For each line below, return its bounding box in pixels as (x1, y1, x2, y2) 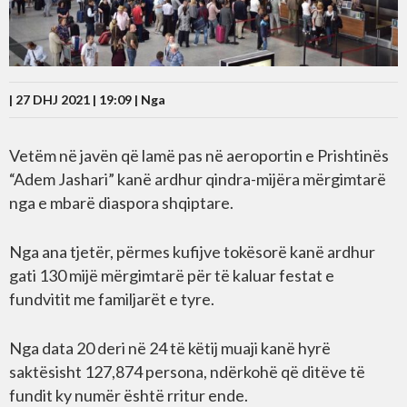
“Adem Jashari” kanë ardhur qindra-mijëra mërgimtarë (9, 169, 386, 190)
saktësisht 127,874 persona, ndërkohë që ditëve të (9, 362, 365, 382)
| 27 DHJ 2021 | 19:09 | (9, 92, 141, 108)
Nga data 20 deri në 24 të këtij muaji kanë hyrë (9, 338, 331, 359)
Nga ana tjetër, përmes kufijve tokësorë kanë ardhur (9, 242, 375, 263)
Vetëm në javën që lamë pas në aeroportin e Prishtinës (9, 145, 389, 166)
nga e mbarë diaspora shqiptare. (9, 193, 233, 213)
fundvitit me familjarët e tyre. (9, 289, 214, 310)
